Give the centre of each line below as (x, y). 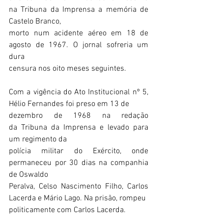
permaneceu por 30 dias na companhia (79, 163)
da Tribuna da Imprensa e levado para (79, 128)
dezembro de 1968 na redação (79, 116)
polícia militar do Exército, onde (79, 151)
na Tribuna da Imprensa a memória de (79, 10)
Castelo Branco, (35, 22)
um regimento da (38, 139)
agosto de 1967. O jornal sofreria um (79, 45)
